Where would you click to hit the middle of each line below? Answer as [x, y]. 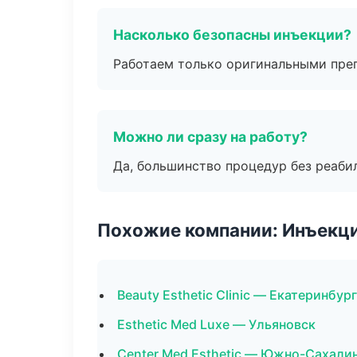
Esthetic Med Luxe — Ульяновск [216, 324]
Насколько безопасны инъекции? [232, 35]
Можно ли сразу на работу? [210, 137]
